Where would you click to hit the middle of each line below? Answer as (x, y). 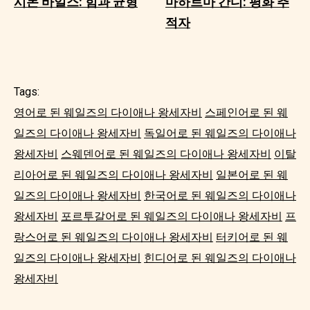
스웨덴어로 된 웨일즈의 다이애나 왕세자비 (166, 154)
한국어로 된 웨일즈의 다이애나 (220, 195)
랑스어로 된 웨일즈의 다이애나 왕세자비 (113, 237)
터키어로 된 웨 (252, 237)
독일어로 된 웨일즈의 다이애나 (220, 133)
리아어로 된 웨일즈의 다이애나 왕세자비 (113, 174)
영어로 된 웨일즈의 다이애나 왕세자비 (108, 112)
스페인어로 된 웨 (246, 112)
